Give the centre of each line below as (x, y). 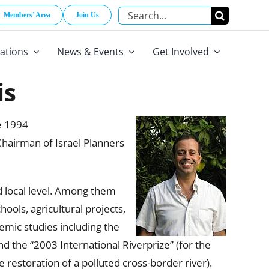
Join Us (88, 15)
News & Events (90, 52)
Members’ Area (27, 15)
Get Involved (181, 52)
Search (134, 14)
